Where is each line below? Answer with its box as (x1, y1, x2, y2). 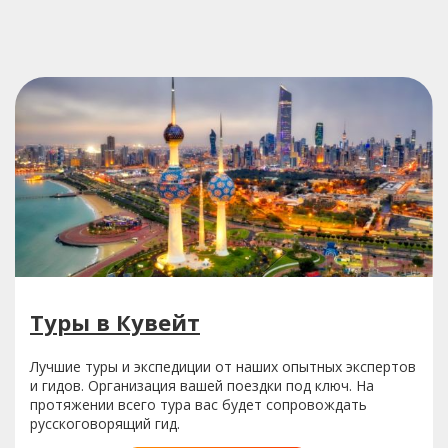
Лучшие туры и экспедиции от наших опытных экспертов (30, 356, 416, 376)
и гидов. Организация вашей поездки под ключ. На (30, 375, 374, 395)
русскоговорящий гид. (30, 413, 180, 433)
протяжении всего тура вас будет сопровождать (30, 394, 367, 414)
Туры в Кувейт (30, 306, 200, 337)
